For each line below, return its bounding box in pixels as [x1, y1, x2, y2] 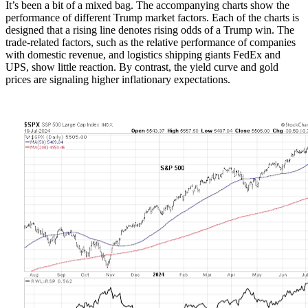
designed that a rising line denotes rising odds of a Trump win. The [5, 23, 294, 36]
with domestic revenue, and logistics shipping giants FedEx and [5, 48, 280, 60]
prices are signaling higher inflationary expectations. [5, 73, 230, 85]
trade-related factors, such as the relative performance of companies [5, 36, 296, 48]
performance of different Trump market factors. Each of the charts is [5, 11, 299, 23]
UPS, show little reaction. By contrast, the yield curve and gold [5, 60, 278, 73]
